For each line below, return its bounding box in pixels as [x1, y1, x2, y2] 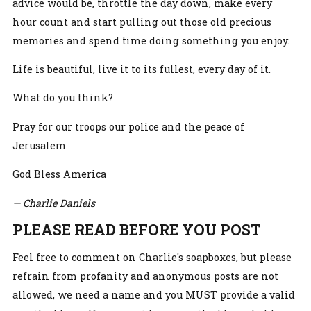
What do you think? [12, 91, 113, 105]
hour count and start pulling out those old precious [12, 15, 271, 28]
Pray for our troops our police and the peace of [12, 119, 244, 133]
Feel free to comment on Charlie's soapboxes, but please [12, 251, 292, 264]
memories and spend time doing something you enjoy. [12, 33, 289, 47]
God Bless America [12, 167, 106, 181]
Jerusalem [12, 138, 66, 152]
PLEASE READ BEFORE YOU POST [12, 219, 261, 239]
